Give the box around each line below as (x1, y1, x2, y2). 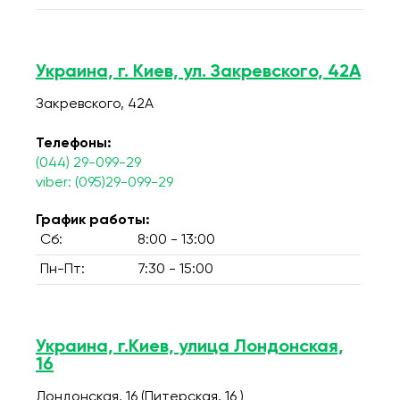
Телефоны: (36, 137, 112, 151)
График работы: (36, 213, 150, 228)
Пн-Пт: (40, 262, 85, 277)
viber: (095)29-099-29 (36, 176, 173, 190)
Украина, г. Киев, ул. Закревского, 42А (36, 63, 361, 81)
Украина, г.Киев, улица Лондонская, (36, 338, 344, 356)
